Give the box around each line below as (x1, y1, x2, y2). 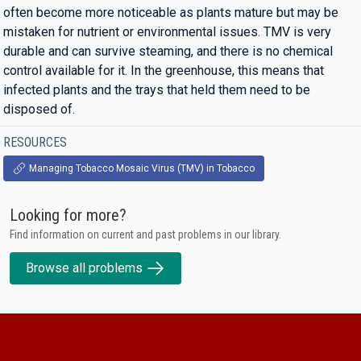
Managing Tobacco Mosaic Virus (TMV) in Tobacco (29, 163, 255, 174)
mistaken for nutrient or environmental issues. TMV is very (3, 24, 331, 39)
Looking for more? (10, 205, 127, 225)
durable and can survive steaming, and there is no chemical (3, 44, 333, 59)
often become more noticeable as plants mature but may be (3, 5, 338, 20)
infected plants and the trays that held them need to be (3, 82, 310, 98)
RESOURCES (3, 135, 67, 150)
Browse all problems (26, 260, 143, 276)
